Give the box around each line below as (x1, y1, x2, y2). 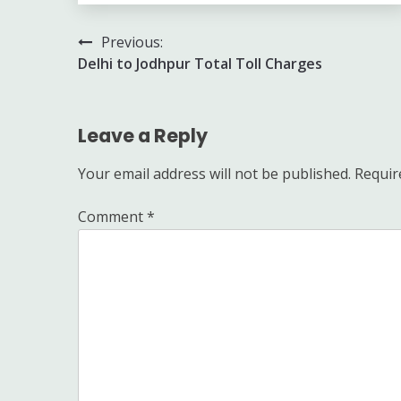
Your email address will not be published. (78, 163, 351, 183)
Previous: (101, 31, 163, 52)
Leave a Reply (78, 122, 208, 149)
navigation (77, 63, 200, 93)
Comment (78, 206, 147, 226)
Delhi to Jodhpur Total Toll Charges (78, 53, 322, 73)
